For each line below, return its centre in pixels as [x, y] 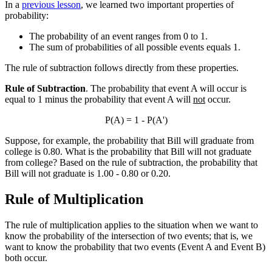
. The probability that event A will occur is [166, 89]
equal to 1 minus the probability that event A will [99, 100]
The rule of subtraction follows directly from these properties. [122, 68]
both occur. [26, 258]
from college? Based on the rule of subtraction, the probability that [131, 163]
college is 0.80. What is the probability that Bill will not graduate [128, 152]
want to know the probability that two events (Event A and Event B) [135, 247]
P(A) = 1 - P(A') [136, 120]
